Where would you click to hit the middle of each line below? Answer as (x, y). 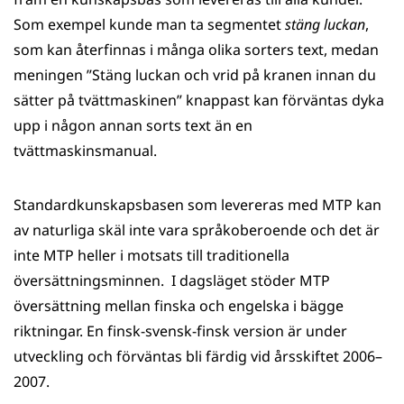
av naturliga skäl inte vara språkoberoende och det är (197, 230)
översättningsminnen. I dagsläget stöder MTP (172, 280)
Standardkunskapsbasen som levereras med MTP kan (197, 205)
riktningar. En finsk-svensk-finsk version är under (180, 331)
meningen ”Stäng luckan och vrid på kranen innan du (195, 75)
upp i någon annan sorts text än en (133, 125)
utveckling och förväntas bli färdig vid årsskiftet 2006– (198, 356)
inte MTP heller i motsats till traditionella (151, 255)
